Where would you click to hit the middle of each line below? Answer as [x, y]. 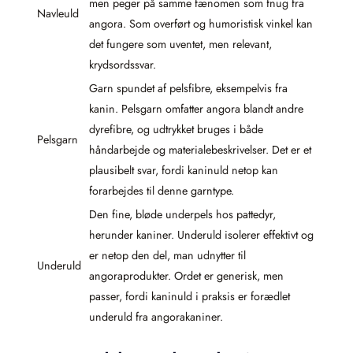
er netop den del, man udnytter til [167, 255]
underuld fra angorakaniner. [156, 316]
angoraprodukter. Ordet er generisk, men [186, 275]
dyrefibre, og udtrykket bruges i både [176, 129]
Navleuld [58, 13]
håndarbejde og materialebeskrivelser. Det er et [200, 149]
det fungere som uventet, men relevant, [180, 44]
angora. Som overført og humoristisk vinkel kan [201, 23]
